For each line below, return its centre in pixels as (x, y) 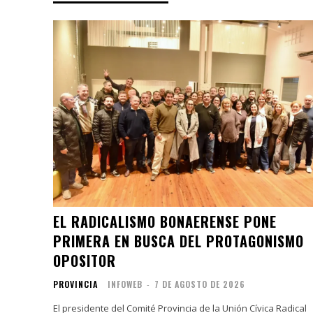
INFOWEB (125, 284)
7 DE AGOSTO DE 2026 (200, 284)
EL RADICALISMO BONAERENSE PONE (165, 221)
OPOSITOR (85, 260)
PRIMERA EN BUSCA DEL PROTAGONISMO (179, 241)
